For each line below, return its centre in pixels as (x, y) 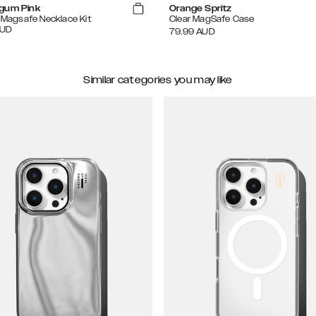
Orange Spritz (201, 9)
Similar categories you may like (158, 80)
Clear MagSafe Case (212, 19)
